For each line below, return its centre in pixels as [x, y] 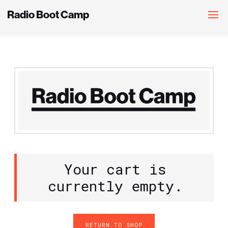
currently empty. [115, 186]
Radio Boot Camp [48, 15]
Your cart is [115, 169]
